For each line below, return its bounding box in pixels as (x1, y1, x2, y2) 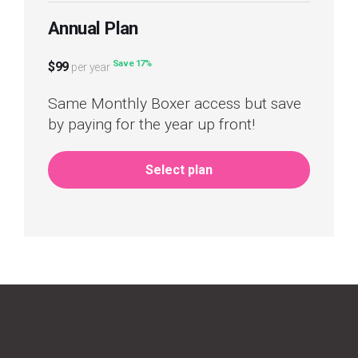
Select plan (145, 162, 213, 177)
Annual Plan (48, 18, 138, 38)
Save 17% (112, 58, 152, 70)
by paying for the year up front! (48, 115, 255, 133)
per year (71, 61, 110, 74)
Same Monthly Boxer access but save (48, 94, 301, 113)
